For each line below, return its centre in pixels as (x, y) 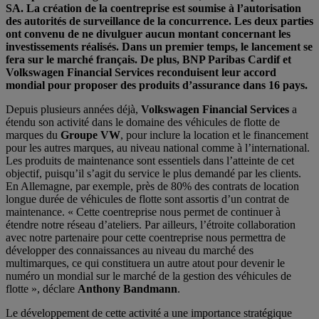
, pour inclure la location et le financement (214, 135)
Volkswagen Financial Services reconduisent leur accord (141, 72)
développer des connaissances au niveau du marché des (130, 250)
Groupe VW (90, 135)
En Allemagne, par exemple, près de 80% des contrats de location (152, 186)
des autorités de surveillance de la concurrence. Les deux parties (159, 21)
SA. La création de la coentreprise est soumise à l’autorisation (153, 8)
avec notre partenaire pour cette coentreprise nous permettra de (146, 237)
